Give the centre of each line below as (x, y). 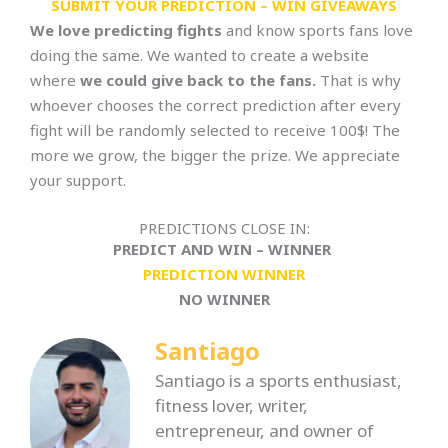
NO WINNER (224, 298)
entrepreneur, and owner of (264, 431)
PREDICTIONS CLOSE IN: (224, 227)
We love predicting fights (126, 29)
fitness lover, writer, (231, 406)
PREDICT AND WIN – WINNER (224, 248)
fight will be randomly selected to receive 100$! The (215, 129)
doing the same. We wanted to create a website (199, 54)
